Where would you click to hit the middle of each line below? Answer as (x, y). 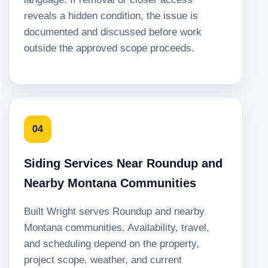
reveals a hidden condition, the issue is (111, 16)
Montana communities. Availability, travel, (117, 227)
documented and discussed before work (113, 32)
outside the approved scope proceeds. (109, 48)
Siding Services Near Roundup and (123, 163)
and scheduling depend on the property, (112, 243)
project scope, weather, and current (103, 260)
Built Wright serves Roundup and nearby (114, 211)
